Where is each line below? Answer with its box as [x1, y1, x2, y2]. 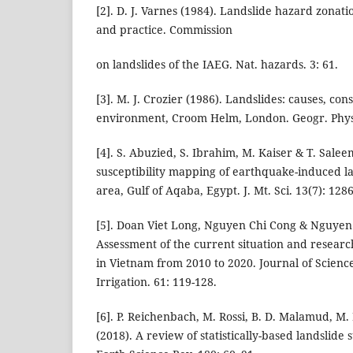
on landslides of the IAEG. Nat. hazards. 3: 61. [96, 57, 338, 72]
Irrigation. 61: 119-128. [96, 274, 217, 290]
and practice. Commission [96, 22, 232, 38]
